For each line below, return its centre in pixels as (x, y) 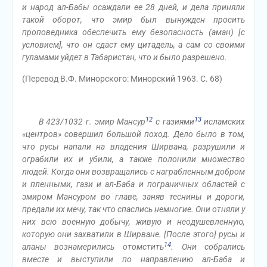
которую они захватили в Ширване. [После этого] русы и (133, 234)
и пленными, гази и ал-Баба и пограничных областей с (133, 184)
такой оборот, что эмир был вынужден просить (133, 20)
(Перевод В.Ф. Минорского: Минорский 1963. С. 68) (122, 79)
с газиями (173, 122)
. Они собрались (208, 247)
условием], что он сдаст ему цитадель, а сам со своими (133, 45)
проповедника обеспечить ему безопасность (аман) (130, 32)
